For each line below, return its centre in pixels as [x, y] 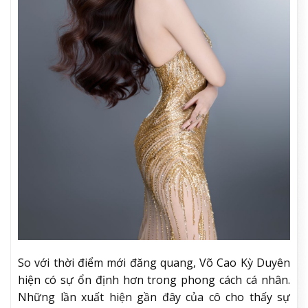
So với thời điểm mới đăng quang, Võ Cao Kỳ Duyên [154, 263]
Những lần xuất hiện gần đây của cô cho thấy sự [154, 297]
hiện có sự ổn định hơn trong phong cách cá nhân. [154, 280]
